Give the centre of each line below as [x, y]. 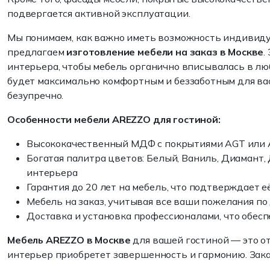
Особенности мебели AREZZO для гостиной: [114, 119]
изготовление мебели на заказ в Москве [165, 52]
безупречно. [36, 95]
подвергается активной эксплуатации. [99, 13]
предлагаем [37, 52]
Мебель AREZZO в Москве [69, 240]
